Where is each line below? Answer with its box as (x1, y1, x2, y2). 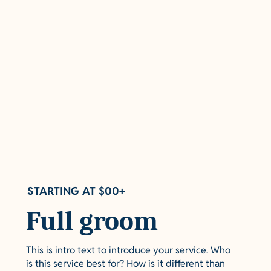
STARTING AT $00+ (27, 184, 125, 198)
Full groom (26, 205, 158, 237)
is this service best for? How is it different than (26, 257, 225, 270)
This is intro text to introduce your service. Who (26, 244, 230, 256)
